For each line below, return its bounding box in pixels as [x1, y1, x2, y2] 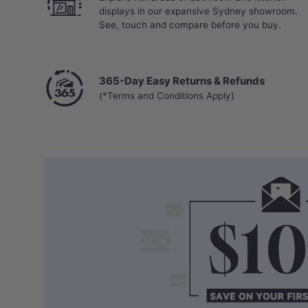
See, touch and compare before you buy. [99, 19, 281, 30]
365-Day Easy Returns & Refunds [99, 74, 265, 87]
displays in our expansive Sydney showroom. [99, 5, 298, 16]
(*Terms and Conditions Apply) [99, 89, 234, 101]
